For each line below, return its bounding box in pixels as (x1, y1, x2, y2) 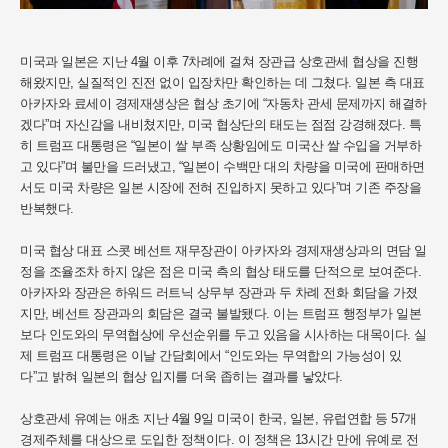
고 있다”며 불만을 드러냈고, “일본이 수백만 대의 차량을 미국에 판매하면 (20, 159, 425, 174)
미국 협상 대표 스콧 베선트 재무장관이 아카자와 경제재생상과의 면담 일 (20, 243, 427, 258)
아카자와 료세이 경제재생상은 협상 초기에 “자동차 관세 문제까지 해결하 (20, 96, 427, 111)
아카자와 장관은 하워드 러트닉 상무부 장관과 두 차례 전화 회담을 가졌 (20, 285, 418, 300)
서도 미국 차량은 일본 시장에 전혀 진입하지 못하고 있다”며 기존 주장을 (20, 180, 421, 195)
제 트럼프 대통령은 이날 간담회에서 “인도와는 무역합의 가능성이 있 (20, 348, 402, 363)
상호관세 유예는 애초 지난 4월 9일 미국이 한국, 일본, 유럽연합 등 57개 (20, 411, 417, 426)
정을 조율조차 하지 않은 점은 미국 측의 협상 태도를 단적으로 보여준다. (20, 264, 421, 279)
